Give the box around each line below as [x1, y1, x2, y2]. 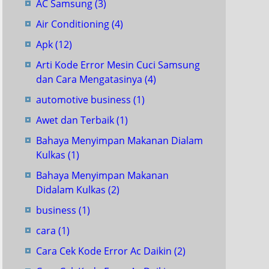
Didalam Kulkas [36, 183, 108, 196]
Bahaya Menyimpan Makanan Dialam [36, 134, 203, 147]
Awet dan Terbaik [36, 113, 116, 127]
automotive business [36, 93, 133, 106]
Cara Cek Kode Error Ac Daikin [36, 244, 174, 258]
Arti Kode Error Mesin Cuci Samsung [36, 58, 200, 71]
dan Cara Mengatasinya [36, 73, 145, 86]
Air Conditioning [36, 17, 112, 31]
